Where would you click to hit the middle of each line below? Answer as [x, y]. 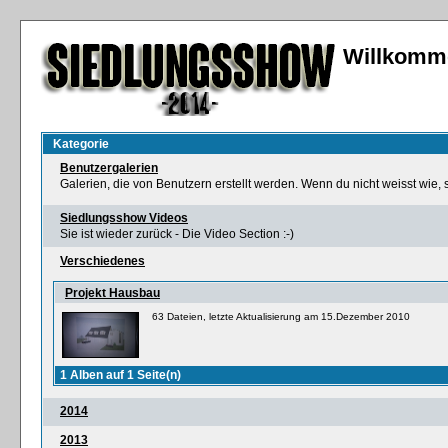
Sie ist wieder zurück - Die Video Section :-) [177, 234]
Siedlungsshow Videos [124, 218]
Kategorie [81, 144]
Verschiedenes [102, 261]
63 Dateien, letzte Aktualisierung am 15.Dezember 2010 [281, 316]
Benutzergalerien [109, 168]
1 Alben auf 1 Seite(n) [120, 375]
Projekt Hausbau [112, 293]
